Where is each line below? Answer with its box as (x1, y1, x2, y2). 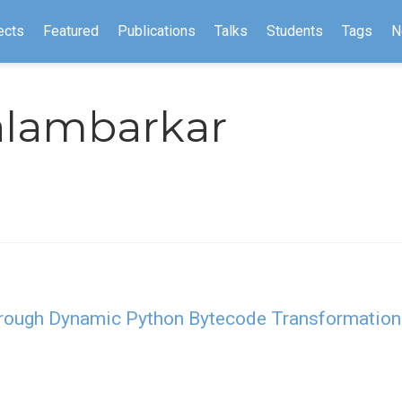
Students (266, 22, 323, 39)
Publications (117, 22, 196, 39)
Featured (42, 22, 99, 39)
